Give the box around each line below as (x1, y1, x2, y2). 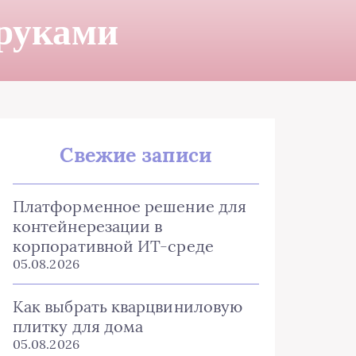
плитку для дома (13, 316, 144, 336)
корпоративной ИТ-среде (13, 236, 214, 256)
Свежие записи (60, 142, 212, 168)
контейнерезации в (13, 216, 163, 236)
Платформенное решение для (13, 196, 246, 216)
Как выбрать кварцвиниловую (13, 296, 243, 316)
